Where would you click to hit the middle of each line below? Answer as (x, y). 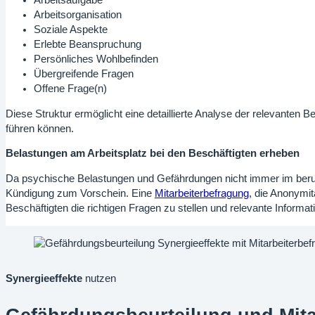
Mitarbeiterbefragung (202, 193)
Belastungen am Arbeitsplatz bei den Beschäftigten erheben (153, 154)
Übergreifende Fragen (84, 74)
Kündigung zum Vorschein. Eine (80, 193)
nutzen (99, 278)
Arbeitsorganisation (78, 15)
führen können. (40, 128)
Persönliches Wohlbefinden (96, 59)
